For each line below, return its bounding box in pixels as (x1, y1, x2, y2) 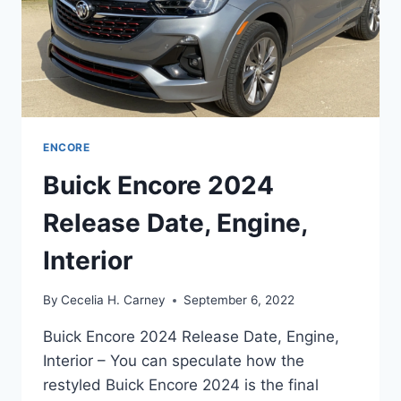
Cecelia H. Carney (61, 293, 166, 308)
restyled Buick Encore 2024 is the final (43, 376, 319, 395)
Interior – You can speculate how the (43, 352, 304, 371)
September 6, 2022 (183, 293, 295, 308)
